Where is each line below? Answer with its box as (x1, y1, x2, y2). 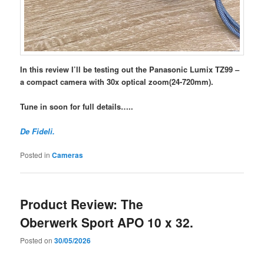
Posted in (20, 150, 51, 160)
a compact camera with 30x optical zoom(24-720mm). (20, 75, 214, 87)
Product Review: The (20, 194, 144, 213)
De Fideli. (20, 126, 55, 137)
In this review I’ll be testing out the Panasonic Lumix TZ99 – (20, 63, 240, 75)
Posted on (20, 235, 55, 245)
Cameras (52, 150, 84, 161)
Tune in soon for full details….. (20, 101, 134, 113)
